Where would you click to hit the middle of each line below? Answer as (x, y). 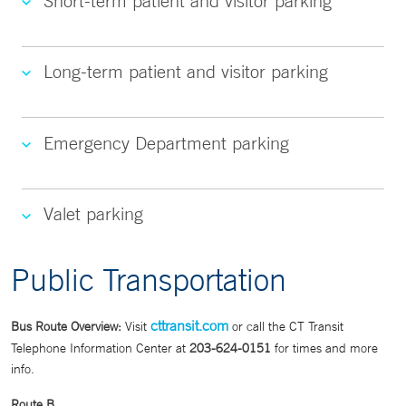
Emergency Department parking (166, 142)
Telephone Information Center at (100, 348)
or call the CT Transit (286, 327)
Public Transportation (149, 280)
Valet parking (93, 214)
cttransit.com (189, 326)
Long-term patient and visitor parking (186, 72)
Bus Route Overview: (66, 327)
